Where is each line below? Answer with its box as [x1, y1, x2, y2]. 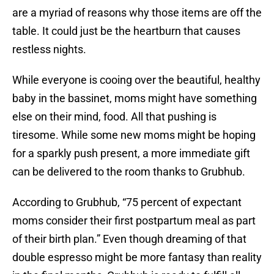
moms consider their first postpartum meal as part [12, 214, 256, 228]
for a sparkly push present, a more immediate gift [12, 147, 250, 160]
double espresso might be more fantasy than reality [12, 251, 262, 264]
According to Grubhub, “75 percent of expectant [12, 196, 242, 209]
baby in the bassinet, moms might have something [12, 92, 257, 105]
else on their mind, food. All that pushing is [12, 110, 217, 124]
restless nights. [12, 43, 86, 56]
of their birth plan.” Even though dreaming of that [12, 232, 246, 246]
